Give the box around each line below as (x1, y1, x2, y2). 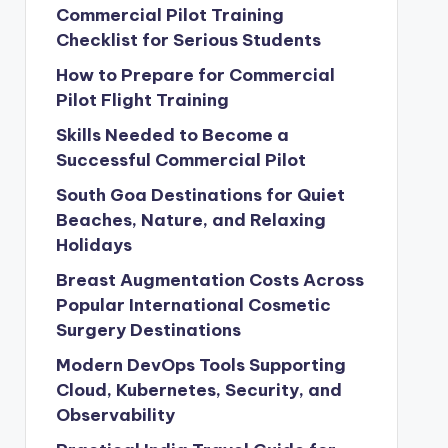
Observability (55, 404, 175, 426)
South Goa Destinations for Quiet (55, 184, 345, 206)
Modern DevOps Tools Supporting (55, 354, 346, 376)
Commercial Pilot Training (55, 4, 284, 26)
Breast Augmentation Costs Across (55, 269, 364, 291)
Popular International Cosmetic (55, 294, 331, 316)
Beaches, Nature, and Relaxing (55, 209, 326, 231)
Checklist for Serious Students (55, 29, 321, 51)
